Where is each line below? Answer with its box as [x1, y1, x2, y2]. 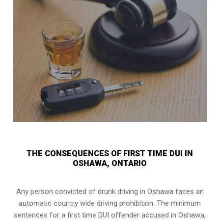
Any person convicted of [16, 187, 98, 196]
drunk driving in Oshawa [97, 187, 173, 196]
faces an [173, 187, 204, 196]
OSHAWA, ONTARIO [73, 158, 147, 168]
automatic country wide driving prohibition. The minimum [19, 198, 201, 208]
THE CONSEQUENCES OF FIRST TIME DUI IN [27, 148, 193, 158]
